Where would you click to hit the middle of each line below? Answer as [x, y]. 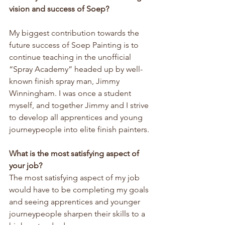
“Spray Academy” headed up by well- [76, 69]
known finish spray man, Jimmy [65, 81]
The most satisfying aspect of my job [75, 177]
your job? [26, 165]
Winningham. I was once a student [71, 93]
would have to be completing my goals [80, 189]
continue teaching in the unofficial [71, 57]
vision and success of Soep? [59, 9]
